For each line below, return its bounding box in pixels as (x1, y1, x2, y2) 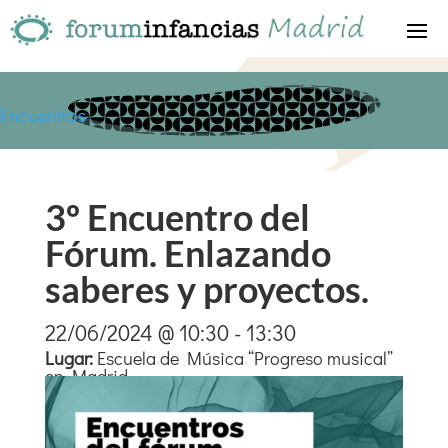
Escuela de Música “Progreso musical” (96, 346, 393, 370)
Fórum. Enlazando (44, 231, 331, 275)
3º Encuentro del (44, 195, 310, 239)
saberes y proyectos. (44, 267, 369, 311)
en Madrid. (44, 364, 132, 388)
